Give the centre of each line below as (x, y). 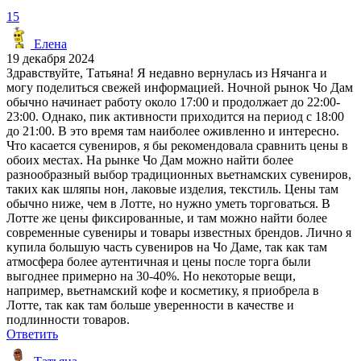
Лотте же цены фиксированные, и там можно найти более (167, 218)
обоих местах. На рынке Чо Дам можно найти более (150, 160)
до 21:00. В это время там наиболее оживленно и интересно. (173, 131)
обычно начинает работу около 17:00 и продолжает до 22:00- (173, 102)
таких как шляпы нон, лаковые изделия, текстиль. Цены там (172, 189)
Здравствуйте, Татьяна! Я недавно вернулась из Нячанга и (167, 73)
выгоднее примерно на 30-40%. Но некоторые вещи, (151, 276)
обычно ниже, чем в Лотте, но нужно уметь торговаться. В (168, 203)
